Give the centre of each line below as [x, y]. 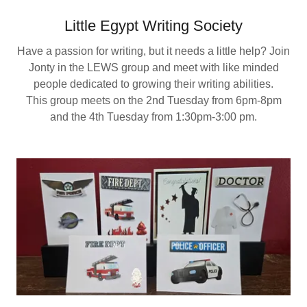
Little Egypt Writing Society [153, 26]
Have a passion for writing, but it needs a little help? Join [153, 51]
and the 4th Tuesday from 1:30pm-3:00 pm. [153, 117]
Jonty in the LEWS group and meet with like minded [153, 68]
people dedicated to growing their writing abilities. [153, 84]
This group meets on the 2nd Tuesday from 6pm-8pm [153, 101]
